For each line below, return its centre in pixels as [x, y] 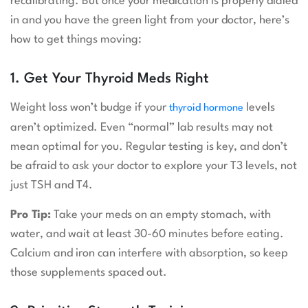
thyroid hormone [206, 109]
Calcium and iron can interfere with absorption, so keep [149, 254]
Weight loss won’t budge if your [90, 108]
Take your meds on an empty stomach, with [161, 215]
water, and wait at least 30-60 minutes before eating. [147, 234]
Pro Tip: [31, 215]
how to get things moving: [76, 40]
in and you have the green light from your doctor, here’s [150, 21]
